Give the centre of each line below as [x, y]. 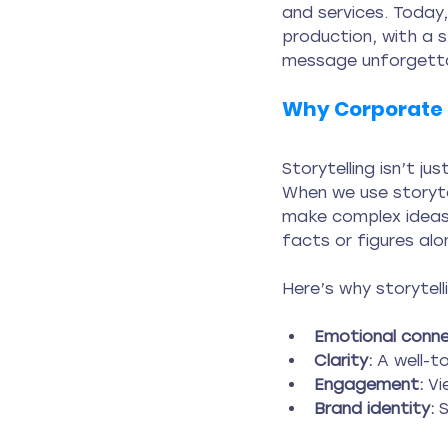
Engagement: [368, 384]
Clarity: [343, 360]
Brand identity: [374, 408]
